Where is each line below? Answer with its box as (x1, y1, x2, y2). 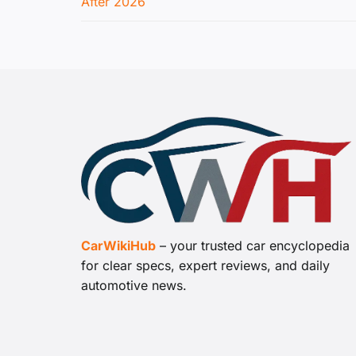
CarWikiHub (81, 238, 156, 254)
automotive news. (81, 277, 187, 294)
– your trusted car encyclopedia (156, 238, 350, 254)
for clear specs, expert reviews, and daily (81, 257, 330, 274)
